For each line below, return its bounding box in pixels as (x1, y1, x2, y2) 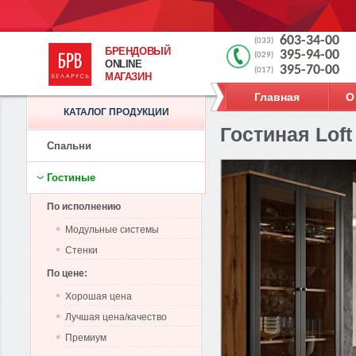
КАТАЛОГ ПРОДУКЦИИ (63, 106, 169, 118)
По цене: (47, 268, 87, 279)
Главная (254, 91, 300, 103)
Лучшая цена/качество (65, 311, 167, 323)
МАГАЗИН (105, 71, 152, 83)
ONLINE (105, 58, 142, 70)
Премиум (65, 332, 106, 343)
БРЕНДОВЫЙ (105, 45, 171, 57)
